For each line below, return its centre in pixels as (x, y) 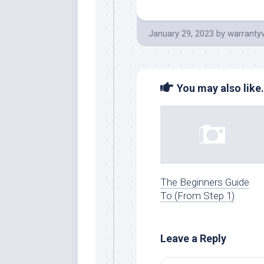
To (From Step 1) (197, 195)
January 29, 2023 (181, 34)
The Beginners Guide (205, 182)
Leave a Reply (193, 238)
